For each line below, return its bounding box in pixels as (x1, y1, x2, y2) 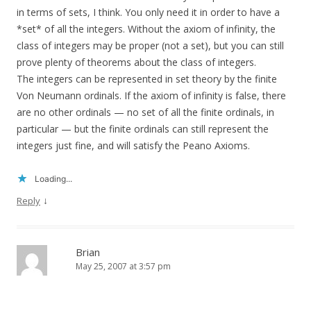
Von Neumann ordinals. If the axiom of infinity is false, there (17, 89, 286, 103)
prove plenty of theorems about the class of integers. (17, 56, 256, 69)
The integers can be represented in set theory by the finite (17, 72, 277, 86)
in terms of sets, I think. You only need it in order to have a (17, 6, 280, 19)
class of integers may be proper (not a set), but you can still (17, 39, 284, 53)
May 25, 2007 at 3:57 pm (76, 260, 171, 273)
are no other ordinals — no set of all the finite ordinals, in (17, 106, 274, 119)
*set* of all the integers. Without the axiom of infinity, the (17, 22, 276, 36)
